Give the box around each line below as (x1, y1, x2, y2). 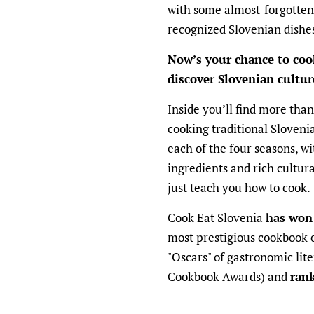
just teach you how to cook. (168, 179, 310, 196)
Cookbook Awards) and (168, 268, 290, 285)
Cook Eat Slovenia (168, 210, 266, 226)
